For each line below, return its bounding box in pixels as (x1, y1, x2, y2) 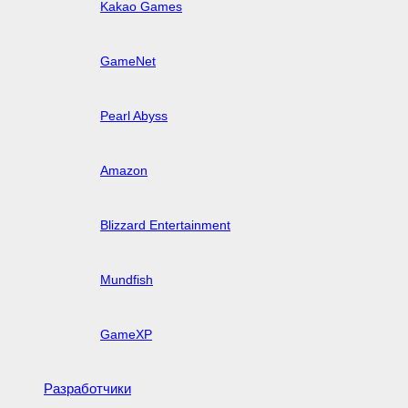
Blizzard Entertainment (100, 217, 230, 232)
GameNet (100, 53, 156, 68)
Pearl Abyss (100, 107, 168, 123)
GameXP (100, 326, 152, 342)
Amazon (100, 162, 148, 178)
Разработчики (44, 380, 131, 396)
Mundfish (100, 271, 153, 287)
